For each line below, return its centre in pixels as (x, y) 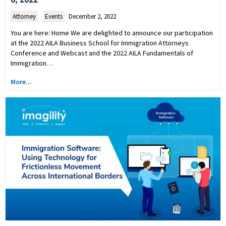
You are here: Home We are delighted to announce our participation (112, 33)
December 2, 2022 (92, 17)
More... (21, 82)
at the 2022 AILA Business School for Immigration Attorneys (100, 43)
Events (54, 17)
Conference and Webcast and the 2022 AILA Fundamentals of (102, 53)
